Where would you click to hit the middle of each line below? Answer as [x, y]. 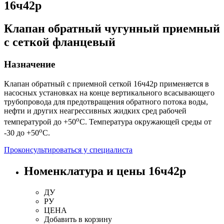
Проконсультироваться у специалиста [68, 150]
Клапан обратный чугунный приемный [112, 28]
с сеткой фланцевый [60, 42]
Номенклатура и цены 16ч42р [105, 171]
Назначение [29, 64]
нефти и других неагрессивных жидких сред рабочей [95, 110]
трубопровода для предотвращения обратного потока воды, [106, 101]
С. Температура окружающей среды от [145, 121]
